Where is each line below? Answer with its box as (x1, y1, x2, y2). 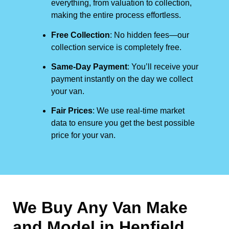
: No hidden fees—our (110, 30, 189, 39)
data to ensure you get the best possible (51, 119, 195, 128)
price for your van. (51, 131, 116, 140)
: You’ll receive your (127, 62, 198, 71)
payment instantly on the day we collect (51, 74, 193, 83)
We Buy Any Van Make (13, 198, 188, 217)
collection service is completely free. (51, 42, 181, 52)
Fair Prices (51, 106, 93, 116)
